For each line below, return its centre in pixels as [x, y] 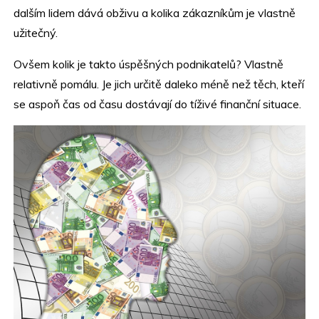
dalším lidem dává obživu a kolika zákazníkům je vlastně [155, 12]
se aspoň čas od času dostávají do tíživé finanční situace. [158, 104]
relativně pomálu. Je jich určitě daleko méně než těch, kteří [159, 84]
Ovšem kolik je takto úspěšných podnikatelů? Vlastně [149, 64]
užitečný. [36, 32]
